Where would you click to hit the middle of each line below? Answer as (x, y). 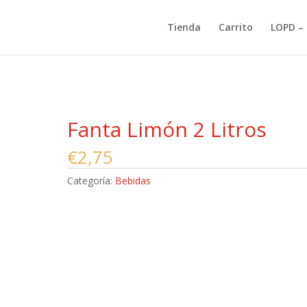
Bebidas (133, 181)
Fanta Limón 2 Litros (167, 129)
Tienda (184, 27)
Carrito (235, 27)
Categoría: (91, 181)
